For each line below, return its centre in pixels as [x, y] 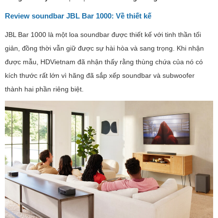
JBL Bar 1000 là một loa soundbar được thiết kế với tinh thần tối [103, 35]
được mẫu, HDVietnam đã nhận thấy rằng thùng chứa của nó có [104, 62]
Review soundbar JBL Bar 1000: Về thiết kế [78, 16]
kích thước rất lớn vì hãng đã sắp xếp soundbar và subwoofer [100, 76]
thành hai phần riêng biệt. [44, 89]
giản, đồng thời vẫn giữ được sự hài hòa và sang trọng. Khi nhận [104, 48]
